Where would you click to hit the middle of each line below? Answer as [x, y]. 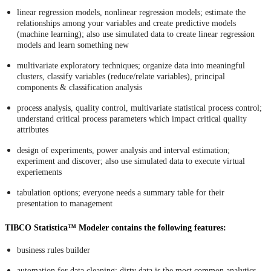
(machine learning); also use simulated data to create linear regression [136, 34]
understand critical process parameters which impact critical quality [132, 119]
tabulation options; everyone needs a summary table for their [121, 193]
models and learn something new [73, 45]
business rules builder [54, 250]
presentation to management [65, 204]
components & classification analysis [80, 87]
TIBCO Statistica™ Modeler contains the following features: [116, 227]
